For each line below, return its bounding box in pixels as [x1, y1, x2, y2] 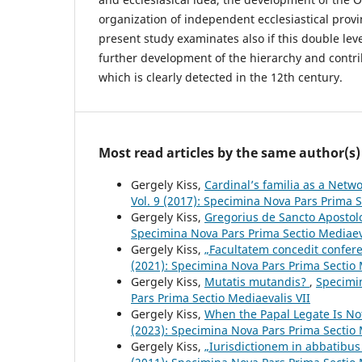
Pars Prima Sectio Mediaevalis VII [131, 289, 310, 305]
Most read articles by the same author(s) [99, 143, 360, 162]
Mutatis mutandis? [204, 273, 309, 289]
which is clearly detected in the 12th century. [99, 69, 343, 85]
